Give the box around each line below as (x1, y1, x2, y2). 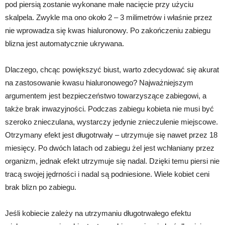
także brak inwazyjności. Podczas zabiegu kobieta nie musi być (5, 104, 214, 113)
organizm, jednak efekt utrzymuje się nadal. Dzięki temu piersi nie (5, 156, 219, 165)
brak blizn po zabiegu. (5, 182, 76, 191)
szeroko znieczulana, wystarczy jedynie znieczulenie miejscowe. (5, 117, 218, 126)
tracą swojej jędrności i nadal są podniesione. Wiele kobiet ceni (5, 169, 209, 178)
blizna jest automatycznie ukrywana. (5, 39, 124, 48)
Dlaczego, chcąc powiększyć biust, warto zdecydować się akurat (5, 65, 219, 74)
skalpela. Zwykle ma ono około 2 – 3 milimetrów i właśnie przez (5, 13, 212, 22)
